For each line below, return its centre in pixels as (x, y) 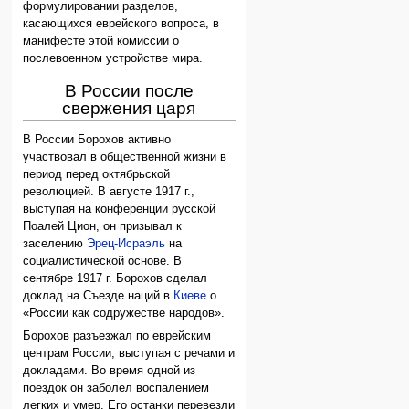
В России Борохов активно (97, 139)
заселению (55, 243)
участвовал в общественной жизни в (125, 157)
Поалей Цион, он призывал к (103, 226)
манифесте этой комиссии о (101, 42)
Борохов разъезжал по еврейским (117, 336)
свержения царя (129, 109)
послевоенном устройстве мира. (113, 59)
